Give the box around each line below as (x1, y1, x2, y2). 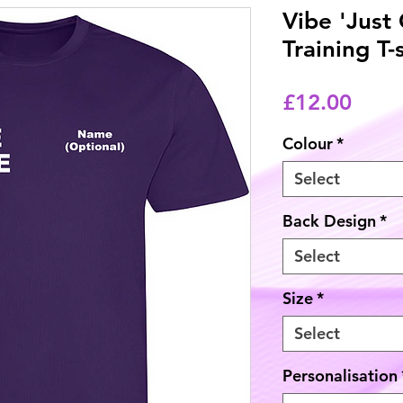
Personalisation (282, 365, 398, 386)
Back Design (282, 210, 376, 231)
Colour (282, 133, 333, 154)
